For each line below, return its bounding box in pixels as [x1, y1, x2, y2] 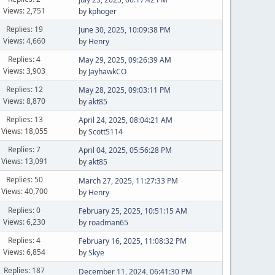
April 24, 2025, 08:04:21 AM [78, 115, 172, 125]
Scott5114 [88, 126, 123, 137]
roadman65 [88, 217, 128, 228]
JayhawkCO [88, 66, 126, 77]
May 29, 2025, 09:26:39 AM [78, 55, 171, 65]
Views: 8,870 [3, 95, 46, 106]
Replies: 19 [6, 23, 43, 34]
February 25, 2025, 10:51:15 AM [78, 206, 187, 216]
